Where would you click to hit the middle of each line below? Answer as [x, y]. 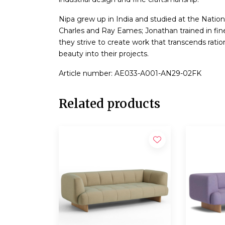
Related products [109, 103]
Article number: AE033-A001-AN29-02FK [130, 73]
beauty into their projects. [104, 53]
